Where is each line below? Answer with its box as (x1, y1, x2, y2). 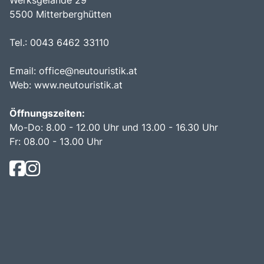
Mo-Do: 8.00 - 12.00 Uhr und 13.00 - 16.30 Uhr (9, 121, 218, 133)
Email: (9, 64, 39, 77)
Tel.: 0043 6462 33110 (9, 36, 109, 48)
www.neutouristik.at (34, 78, 126, 91)
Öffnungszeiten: (9, 107, 85, 119)
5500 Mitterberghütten (9, 8, 111, 20)
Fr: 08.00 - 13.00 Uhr (9, 135, 103, 147)
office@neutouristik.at (39, 64, 137, 77)
